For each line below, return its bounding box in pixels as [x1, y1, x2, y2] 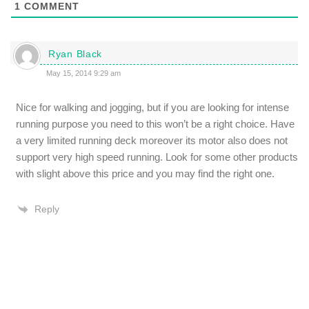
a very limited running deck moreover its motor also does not [16, 134, 288, 146]
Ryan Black [48, 48, 102, 59]
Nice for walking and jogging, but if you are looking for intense [16, 101, 289, 113]
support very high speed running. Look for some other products [16, 151, 298, 163]
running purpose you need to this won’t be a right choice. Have [16, 118, 295, 130]
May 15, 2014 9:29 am [46, 69, 121, 77]
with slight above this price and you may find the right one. [16, 168, 275, 179]
